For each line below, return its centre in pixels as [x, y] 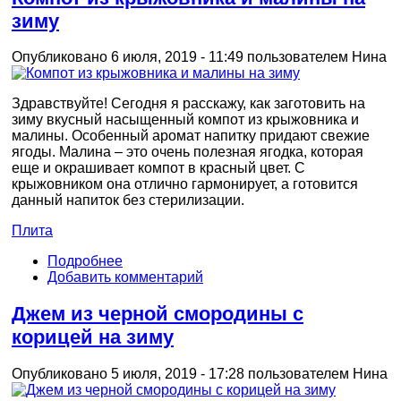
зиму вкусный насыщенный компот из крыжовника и [185, 120]
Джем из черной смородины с [158, 313]
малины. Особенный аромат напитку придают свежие [191, 136]
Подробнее [85, 261]
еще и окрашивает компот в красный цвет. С [158, 168]
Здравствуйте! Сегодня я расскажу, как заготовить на [188, 104]
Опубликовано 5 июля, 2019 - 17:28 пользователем [182, 373]
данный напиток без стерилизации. [128, 200]
